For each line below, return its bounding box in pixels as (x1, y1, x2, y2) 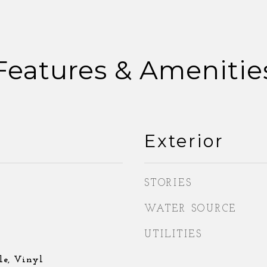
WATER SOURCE (144, 204, 237, 214)
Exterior (144, 131, 224, 151)
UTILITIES (144, 229, 203, 240)
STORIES (144, 178, 193, 188)
